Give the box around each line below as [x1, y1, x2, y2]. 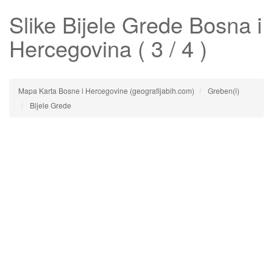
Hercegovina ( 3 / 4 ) [9, 32, 207, 63]
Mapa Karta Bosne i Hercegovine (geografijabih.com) [18, 85, 194, 96]
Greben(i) [208, 85, 239, 96]
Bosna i [183, 9, 262, 40]
